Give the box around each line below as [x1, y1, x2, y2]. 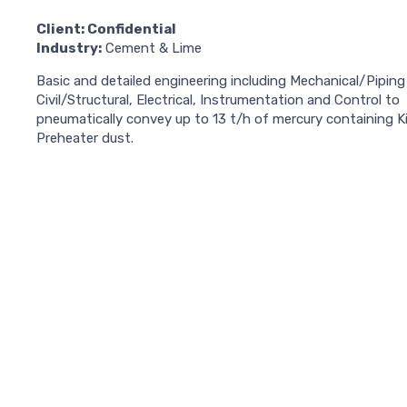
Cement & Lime [102, 40, 202, 57]
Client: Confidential [36, 21, 176, 38]
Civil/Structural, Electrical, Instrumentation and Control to [36, 92, 400, 109]
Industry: [36, 40, 102, 57]
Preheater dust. [36, 130, 134, 147]
